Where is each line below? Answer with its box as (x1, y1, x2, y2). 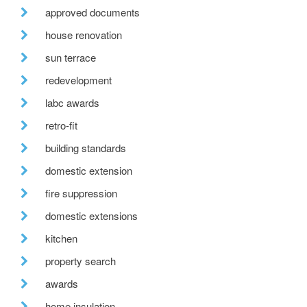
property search (45, 253, 116, 268)
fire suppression (45, 185, 117, 200)
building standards (45, 140, 126, 155)
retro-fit (45, 117, 77, 132)
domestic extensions (45, 208, 138, 223)
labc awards (45, 95, 99, 110)
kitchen (45, 230, 77, 245)
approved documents (45, 4, 140, 19)
